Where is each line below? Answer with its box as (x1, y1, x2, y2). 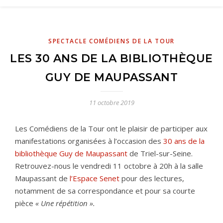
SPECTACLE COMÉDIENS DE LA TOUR (48, 37, 175, 45)
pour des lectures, (119, 173, 184, 183)
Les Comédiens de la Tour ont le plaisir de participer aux (15, 123, 208, 133)
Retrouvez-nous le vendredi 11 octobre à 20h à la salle (15, 161, 203, 171)
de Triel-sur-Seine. (129, 148, 193, 158)
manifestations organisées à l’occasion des (15, 136, 163, 146)
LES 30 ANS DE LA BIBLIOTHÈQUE (10, 52, 213, 65)
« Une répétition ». (35, 198, 95, 208)
